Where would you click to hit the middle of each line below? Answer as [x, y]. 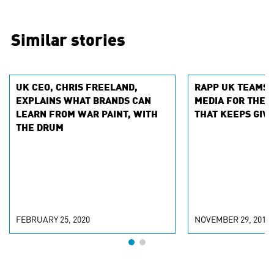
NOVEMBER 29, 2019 [232, 220]
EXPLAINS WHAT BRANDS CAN [83, 102]
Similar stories [68, 41]
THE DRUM [40, 128]
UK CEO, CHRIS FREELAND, [77, 88]
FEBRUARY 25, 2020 [53, 220]
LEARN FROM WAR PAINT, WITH [87, 115]
